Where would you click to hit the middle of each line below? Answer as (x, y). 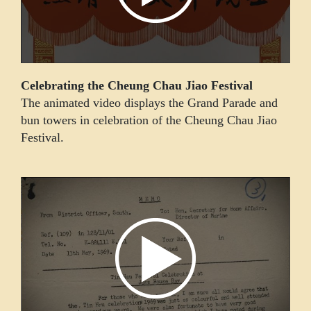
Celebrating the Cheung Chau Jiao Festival (137, 86)
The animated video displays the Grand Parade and (149, 103)
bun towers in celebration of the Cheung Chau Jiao (149, 120)
